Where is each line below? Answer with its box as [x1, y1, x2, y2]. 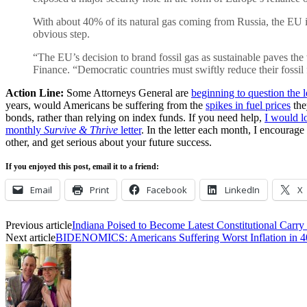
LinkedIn [225, 183, 260, 196]
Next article [5, 231, 56, 243]
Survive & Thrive [44, 123, 118, 136]
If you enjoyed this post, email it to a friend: [5, 161, 159, 171]
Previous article [5, 219, 72, 231]
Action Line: [5, 86, 64, 99]
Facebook [147, 183, 187, 196]
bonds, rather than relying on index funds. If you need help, [5, 111, 265, 123]
